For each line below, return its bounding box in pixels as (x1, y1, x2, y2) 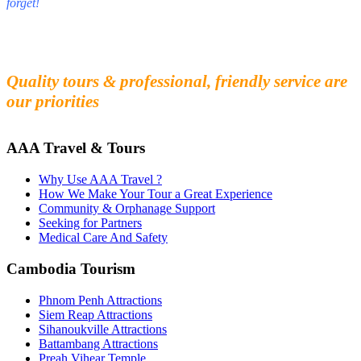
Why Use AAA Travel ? (39, 172, 162, 187)
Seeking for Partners (39, 216, 142, 230)
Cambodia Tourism (6, 259, 135, 277)
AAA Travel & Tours (6, 139, 145, 157)
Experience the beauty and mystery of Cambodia (6, 53, 306, 71)
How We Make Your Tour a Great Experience (39, 187, 272, 201)
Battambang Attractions (39, 336, 158, 351)
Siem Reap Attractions (39, 307, 152, 322)
